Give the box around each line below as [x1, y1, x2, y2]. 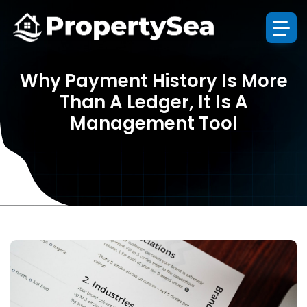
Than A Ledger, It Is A [59, 90, 248, 114]
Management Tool [69, 111, 238, 136]
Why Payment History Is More [19, 69, 288, 93]
